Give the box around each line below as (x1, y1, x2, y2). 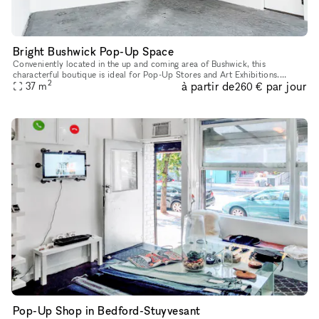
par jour (266, 79, 306, 94)
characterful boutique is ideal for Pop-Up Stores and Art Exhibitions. (13, 68, 280, 80)
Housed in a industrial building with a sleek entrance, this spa (13, 79, 249, 90)
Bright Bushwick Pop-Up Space (13, 43, 174, 58)
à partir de (181, 78, 235, 93)
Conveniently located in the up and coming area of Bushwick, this (13, 58, 266, 69)
